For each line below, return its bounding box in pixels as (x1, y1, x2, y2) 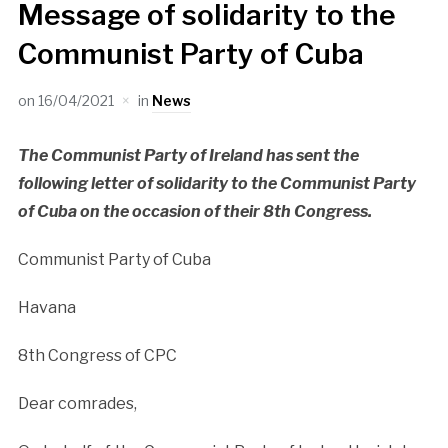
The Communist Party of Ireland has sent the (17, 145, 359, 165)
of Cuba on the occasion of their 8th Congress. (17, 201, 372, 221)
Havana (17, 297, 76, 317)
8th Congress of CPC (17, 345, 177, 365)
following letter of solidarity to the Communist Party (17, 173, 416, 193)
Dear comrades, (17, 393, 137, 413)
